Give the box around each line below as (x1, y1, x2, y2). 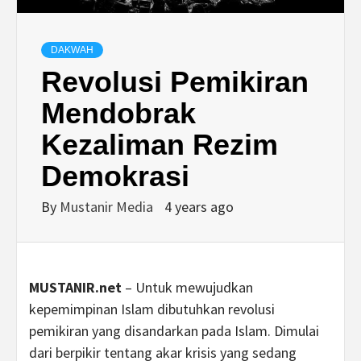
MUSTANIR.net (29, 277, 122, 297)
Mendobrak (41, 96, 196, 130)
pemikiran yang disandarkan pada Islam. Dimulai (29, 321, 319, 340)
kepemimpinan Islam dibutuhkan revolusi (29, 299, 275, 318)
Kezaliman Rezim (41, 127, 278, 161)
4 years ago (164, 197, 234, 216)
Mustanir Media (60, 197, 156, 216)
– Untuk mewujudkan (122, 277, 253, 297)
